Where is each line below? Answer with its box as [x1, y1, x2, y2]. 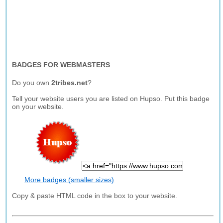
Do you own [12, 79, 52, 87]
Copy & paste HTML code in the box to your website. [12, 192, 178, 200]
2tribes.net [51, 79, 88, 87]
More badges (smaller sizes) [24, 176, 114, 184]
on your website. [12, 103, 64, 111]
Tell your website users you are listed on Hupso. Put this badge [12, 95, 210, 103]
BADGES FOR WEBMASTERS [12, 61, 111, 69]
